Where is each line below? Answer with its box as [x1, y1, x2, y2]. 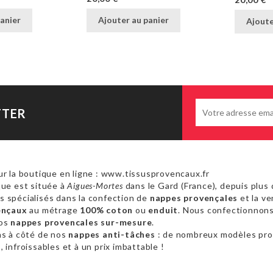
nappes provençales [149, 192, 238, 203]
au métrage [27, 204, 80, 215]
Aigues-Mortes [67, 180, 123, 191]
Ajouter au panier [98, 14, 169, 25]
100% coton [80, 204, 133, 215]
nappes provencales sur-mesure [10, 216, 152, 227]
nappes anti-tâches [68, 229, 155, 239]
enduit [148, 204, 179, 215]
